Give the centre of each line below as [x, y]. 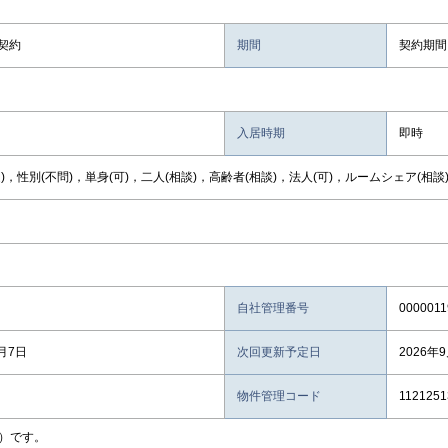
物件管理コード [279, 396]
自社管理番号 [273, 308]
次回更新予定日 [279, 352]
